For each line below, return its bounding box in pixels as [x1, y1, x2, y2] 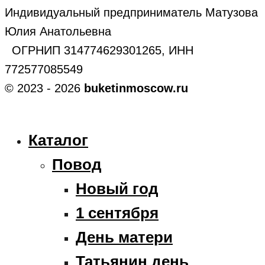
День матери [76, 228, 173, 246]
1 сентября [76, 203, 159, 222]
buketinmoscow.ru [84, 81, 188, 95]
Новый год [76, 179, 159, 198]
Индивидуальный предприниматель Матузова [5, 5, 258, 19]
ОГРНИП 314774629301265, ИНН [5, 43, 193, 57]
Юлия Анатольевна [5, 24, 111, 38]
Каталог [28, 131, 88, 149]
